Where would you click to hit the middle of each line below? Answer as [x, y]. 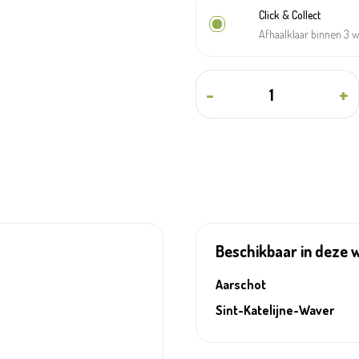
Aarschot [241, 284]
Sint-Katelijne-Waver [275, 310]
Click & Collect [290, 15]
